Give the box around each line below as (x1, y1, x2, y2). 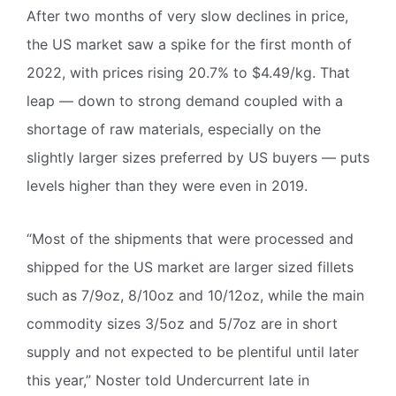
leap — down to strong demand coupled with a (27, 91, 343, 110)
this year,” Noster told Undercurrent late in (27, 370, 309, 389)
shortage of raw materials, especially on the (27, 119, 321, 138)
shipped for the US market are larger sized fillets (27, 257, 354, 276)
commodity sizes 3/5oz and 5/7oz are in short (27, 314, 338, 332)
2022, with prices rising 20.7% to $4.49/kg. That (27, 63, 350, 81)
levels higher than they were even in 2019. (27, 176, 308, 194)
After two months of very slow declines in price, (27, 6, 348, 25)
